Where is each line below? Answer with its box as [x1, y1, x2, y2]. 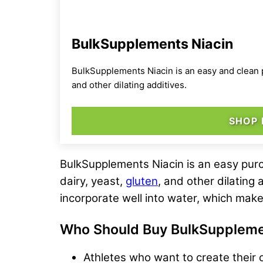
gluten [126, 174, 158, 188]
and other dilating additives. [72, 79, 187, 90]
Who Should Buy [60, 220, 171, 238]
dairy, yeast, [60, 174, 126, 188]
